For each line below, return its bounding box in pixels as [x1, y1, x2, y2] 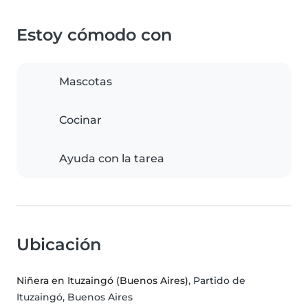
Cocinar [59, 113, 102, 127]
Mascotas [59, 75, 112, 89]
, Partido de [188, 274, 245, 287]
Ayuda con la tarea [59, 152, 164, 166]
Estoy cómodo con [16, 25, 172, 45]
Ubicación [16, 234, 101, 255]
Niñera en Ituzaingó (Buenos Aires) [16, 274, 188, 287]
